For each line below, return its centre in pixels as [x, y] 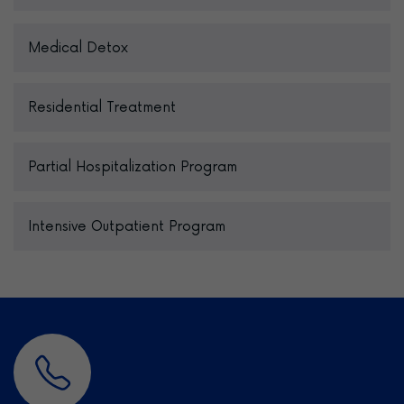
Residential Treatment [102, 107]
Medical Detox [78, 48]
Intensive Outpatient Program [127, 226]
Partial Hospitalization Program [133, 167]
